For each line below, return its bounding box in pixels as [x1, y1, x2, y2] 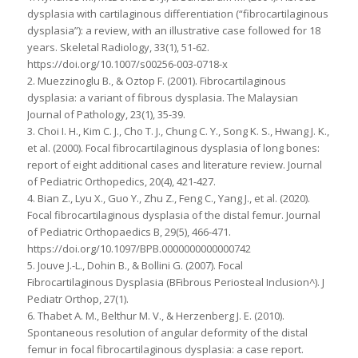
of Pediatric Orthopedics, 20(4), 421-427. [26, 173, 216, 189]
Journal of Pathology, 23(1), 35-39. [26, 106, 185, 121]
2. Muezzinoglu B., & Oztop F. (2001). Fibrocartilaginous [26, 73, 286, 88]
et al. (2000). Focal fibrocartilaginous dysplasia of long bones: [26, 140, 320, 155]
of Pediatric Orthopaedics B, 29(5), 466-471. [26, 224, 231, 239]
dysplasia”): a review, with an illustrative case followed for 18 [26, 22, 320, 38]
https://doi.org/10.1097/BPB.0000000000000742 [26, 241, 251, 256]
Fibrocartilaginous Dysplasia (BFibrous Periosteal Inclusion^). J [26, 274, 324, 289]
